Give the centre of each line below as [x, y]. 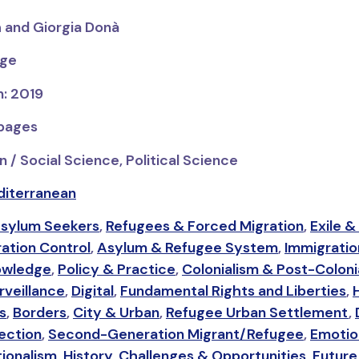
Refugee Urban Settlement [257, 313]
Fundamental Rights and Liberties [233, 291]
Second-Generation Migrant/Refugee [175, 335]
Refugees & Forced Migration [204, 226]
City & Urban [116, 313]
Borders [39, 313]
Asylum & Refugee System [187, 248]
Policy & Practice [116, 270]
